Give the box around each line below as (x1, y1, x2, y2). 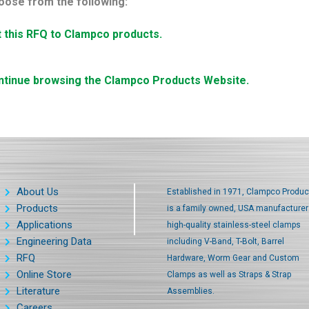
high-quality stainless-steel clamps (167, 220, 301, 230)
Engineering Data (17, 235, 92, 248)
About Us (17, 186, 59, 199)
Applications (17, 219, 72, 232)
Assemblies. (167, 286, 215, 297)
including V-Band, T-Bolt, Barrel (167, 237, 284, 247)
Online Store (17, 268, 72, 281)
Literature (17, 285, 60, 298)
